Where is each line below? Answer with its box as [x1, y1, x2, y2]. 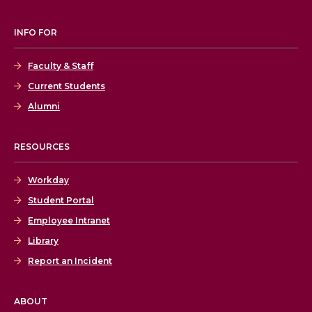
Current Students [28, 81, 105, 92]
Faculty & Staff [28, 61, 93, 72]
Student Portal [28, 195, 94, 206]
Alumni [28, 101, 60, 112]
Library [28, 235, 58, 247]
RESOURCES [14, 141, 70, 153]
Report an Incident [28, 256, 112, 267]
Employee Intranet [28, 215, 110, 226]
